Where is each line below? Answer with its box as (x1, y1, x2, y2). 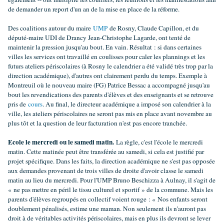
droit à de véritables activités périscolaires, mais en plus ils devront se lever (8, 213, 210, 223)
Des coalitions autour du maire (8, 23, 91, 33)
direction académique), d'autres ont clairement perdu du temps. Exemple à (8, 71, 207, 80)
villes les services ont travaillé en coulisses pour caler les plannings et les (8, 52, 205, 61)
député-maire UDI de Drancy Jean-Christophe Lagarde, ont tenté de (8, 33, 190, 42)
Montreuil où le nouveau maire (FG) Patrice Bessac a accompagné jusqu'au (8, 80, 210, 90)
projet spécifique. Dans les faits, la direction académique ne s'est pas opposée (8, 156, 215, 166)
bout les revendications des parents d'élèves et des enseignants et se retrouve (8, 90, 213, 99)
